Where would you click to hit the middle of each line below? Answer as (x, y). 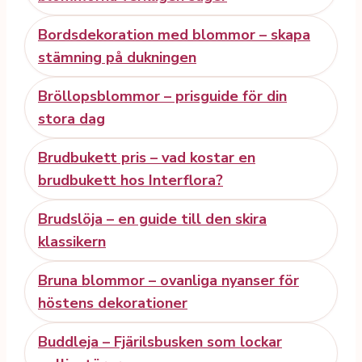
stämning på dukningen (117, 57)
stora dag (72, 118)
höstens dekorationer (113, 303)
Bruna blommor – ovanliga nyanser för (168, 280)
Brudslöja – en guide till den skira (152, 219)
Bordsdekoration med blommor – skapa (174, 34)
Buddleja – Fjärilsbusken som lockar (160, 341)
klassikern (72, 241)
